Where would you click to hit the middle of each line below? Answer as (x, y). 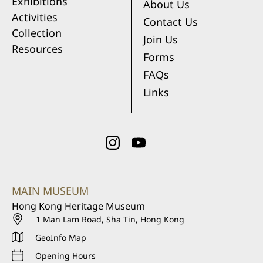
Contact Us (171, 22)
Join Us (161, 39)
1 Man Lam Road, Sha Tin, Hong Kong (110, 219)
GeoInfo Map (61, 237)
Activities (35, 17)
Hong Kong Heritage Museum (78, 206)
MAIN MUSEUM (50, 190)
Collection (37, 33)
